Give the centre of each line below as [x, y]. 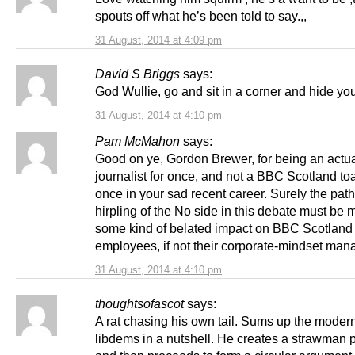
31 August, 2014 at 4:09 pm [158, 40]
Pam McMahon [137, 141]
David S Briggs [137, 73]
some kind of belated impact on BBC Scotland [224, 228]
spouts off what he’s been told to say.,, [201, 15]
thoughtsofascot [139, 303]
